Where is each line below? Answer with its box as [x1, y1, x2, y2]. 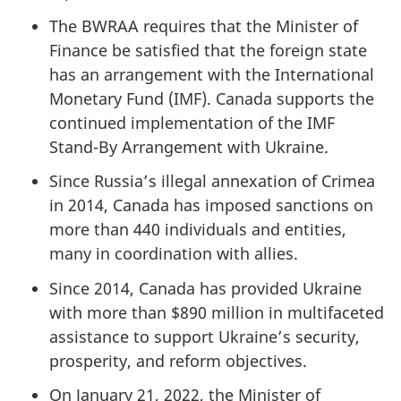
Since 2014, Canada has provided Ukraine [49, 277, 362, 299]
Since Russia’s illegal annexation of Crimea [49, 170, 375, 192]
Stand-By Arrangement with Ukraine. [49, 135, 333, 158]
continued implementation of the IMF [49, 111, 335, 133]
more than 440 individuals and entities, [49, 218, 346, 241]
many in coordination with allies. [49, 243, 298, 265]
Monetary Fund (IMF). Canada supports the [49, 87, 374, 109]
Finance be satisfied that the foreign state [49, 38, 367, 61]
